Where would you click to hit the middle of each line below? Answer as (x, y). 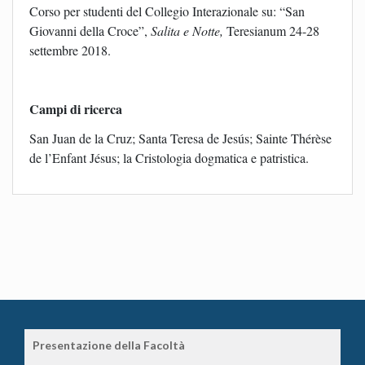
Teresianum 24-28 (273, 31)
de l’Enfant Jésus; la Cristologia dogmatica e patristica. (169, 158)
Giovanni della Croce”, (90, 31)
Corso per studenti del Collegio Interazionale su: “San (167, 11)
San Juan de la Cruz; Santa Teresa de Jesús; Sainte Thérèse (180, 139)
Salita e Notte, (189, 31)
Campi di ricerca (76, 109)
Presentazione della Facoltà (109, 345)
